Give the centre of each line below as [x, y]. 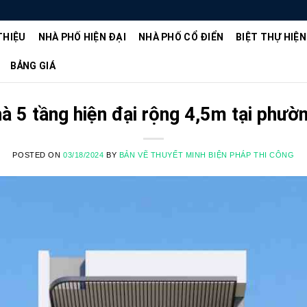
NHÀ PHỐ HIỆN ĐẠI [82, 37]
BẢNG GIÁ [33, 66]
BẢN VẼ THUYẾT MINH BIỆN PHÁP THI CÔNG [207, 155]
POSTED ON [38, 155]
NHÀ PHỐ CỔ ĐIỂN [181, 37]
